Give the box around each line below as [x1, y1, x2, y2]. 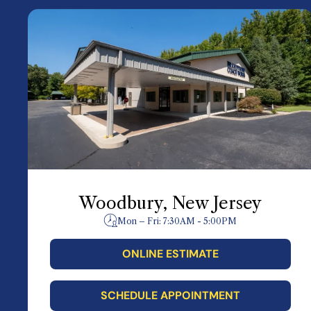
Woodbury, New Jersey [78, 192, 262, 213]
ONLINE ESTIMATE [121, 246, 219, 261]
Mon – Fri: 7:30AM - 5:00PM [117, 215, 237, 226]
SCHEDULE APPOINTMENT [100, 287, 240, 303]
